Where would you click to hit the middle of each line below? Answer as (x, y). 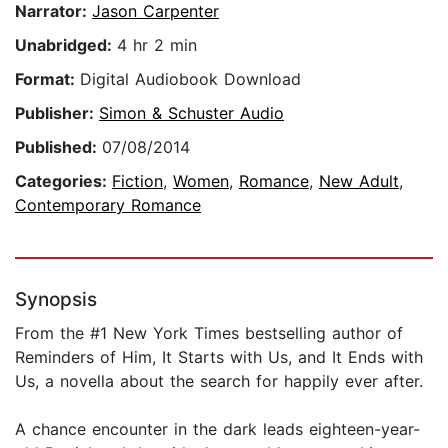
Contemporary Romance (108, 205)
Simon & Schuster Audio (191, 113)
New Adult (359, 181)
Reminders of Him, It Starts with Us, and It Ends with (219, 357)
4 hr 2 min (157, 45)
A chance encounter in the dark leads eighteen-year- (217, 429)
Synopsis (56, 300)
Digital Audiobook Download (190, 79)
